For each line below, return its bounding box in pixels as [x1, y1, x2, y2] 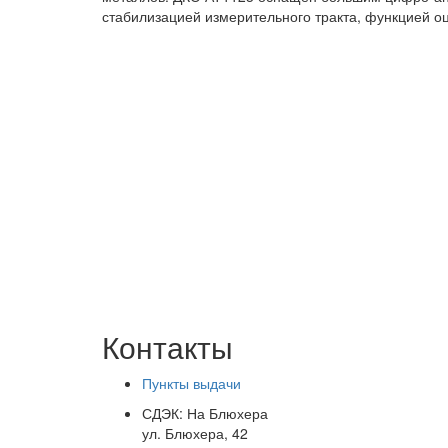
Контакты [102, 325, 233, 369]
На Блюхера [187, 403, 268, 424]
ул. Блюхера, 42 [142, 423, 248, 444]
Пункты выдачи [142, 373, 241, 394]
